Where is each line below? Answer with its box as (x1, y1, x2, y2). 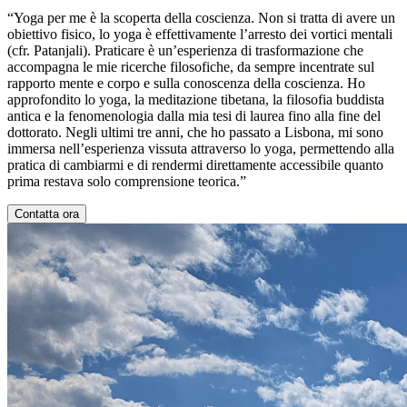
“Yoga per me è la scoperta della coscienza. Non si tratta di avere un (7, 9, 395, 25)
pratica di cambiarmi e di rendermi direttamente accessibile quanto (7, 156, 383, 173)
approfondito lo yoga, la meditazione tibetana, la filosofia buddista (7, 91, 384, 107)
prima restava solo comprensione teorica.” (7, 173, 246, 189)
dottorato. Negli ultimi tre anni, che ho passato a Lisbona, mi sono (7, 124, 383, 140)
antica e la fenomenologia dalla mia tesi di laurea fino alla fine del (7, 107, 381, 124)
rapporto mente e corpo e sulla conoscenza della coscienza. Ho (7, 74, 365, 91)
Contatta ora (15, 206, 79, 221)
